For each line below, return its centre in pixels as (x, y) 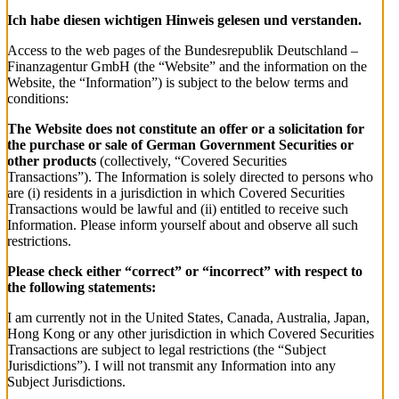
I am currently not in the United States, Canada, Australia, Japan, (188, 318)
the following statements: (81, 288)
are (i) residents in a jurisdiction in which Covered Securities (176, 193)
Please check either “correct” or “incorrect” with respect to (185, 272)
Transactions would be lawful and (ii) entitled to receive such (178, 209)
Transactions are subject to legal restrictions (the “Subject (167, 350)
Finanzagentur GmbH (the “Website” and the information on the (187, 67)
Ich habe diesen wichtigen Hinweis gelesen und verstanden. (184, 20)
